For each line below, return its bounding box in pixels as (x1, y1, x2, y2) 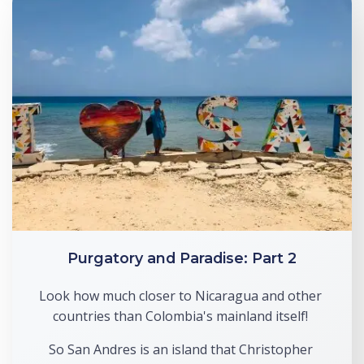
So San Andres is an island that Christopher (48, 340, 313, 358)
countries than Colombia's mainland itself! (53, 307, 311, 325)
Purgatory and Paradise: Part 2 (67, 249, 297, 266)
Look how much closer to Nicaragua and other (39, 287, 322, 305)
